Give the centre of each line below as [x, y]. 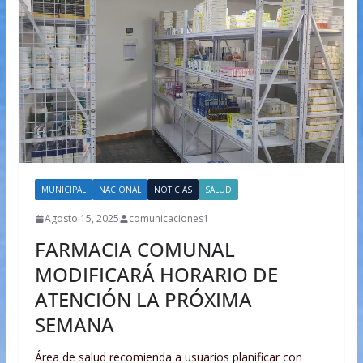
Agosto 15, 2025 [81, 219]
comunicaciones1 [169, 219]
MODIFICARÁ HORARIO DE [156, 275]
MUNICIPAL [63, 190]
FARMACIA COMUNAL [135, 250]
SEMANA [74, 325]
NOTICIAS [173, 190]
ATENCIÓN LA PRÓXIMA [143, 300]
